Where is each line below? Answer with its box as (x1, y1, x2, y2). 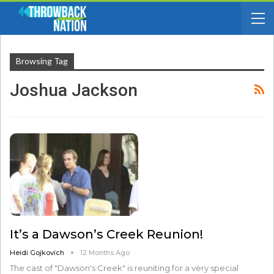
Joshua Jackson (10, 80, 138, 100)
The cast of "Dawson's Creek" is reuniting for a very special (10, 262, 239, 273)
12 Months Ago (80, 248, 130, 257)
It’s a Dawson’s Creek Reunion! (10, 226, 203, 242)
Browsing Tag (16, 56, 68, 66)
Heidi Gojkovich (10, 248, 66, 257)
